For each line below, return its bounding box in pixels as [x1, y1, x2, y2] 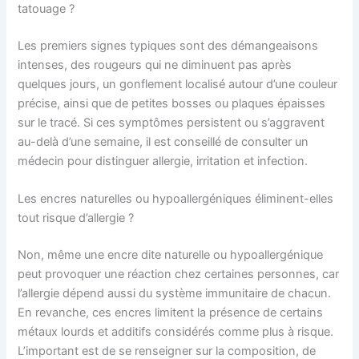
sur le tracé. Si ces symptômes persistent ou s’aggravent [18, 115, 325, 130]
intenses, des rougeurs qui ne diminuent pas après [18, 57, 292, 72]
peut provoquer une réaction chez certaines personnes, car [18, 267, 340, 282]
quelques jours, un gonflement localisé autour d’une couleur [18, 76, 338, 91]
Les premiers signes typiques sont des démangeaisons [18, 38, 319, 53]
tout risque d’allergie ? [18, 211, 135, 226]
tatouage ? [18, 2, 75, 17]
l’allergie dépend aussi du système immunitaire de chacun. [18, 286, 332, 301]
